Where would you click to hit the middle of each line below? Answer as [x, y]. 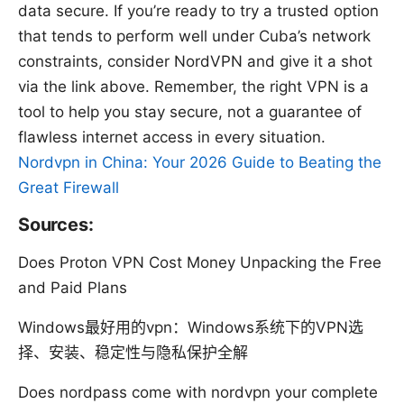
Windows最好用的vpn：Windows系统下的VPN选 [191, 328]
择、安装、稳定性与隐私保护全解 [133, 353]
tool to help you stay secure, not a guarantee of [190, 112]
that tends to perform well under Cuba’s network [194, 37]
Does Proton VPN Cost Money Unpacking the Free [200, 263]
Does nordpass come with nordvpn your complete [198, 393]
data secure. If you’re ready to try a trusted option [198, 11]
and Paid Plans [73, 288]
